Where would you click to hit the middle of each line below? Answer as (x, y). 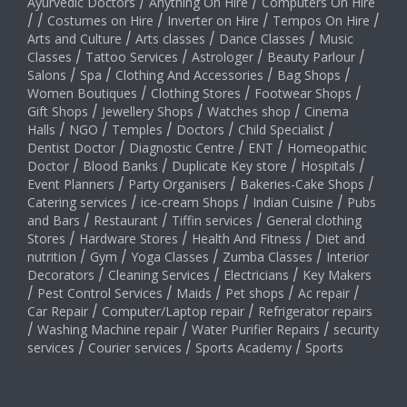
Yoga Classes (170, 257)
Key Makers (337, 275)
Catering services (77, 203)
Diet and (340, 239)
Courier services (135, 348)
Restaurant (126, 221)
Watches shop (249, 112)
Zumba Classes (268, 257)
